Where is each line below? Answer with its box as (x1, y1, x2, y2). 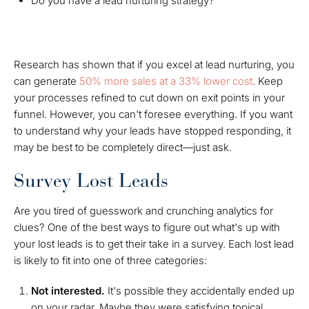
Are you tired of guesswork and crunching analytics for (14, 204, 273, 217)
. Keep (252, 74, 283, 88)
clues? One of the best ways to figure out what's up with (14, 221, 280, 234)
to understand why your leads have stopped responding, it (14, 124, 291, 137)
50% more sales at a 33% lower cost (79, 74, 252, 88)
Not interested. (31, 284, 108, 297)
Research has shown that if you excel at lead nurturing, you (14, 58, 295, 71)
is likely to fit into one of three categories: (14, 254, 207, 267)
